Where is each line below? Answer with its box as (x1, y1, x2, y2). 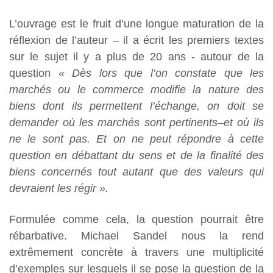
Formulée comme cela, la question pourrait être (9, 213, 264, 226)
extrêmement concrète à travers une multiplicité (9, 246, 264, 259)
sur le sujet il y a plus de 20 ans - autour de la (9, 51, 264, 63)
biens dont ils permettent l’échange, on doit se (9, 100, 264, 113)
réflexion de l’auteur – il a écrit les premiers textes (9, 34, 264, 47)
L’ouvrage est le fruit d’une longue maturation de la (9, 18, 264, 30)
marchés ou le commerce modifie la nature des (9, 83, 264, 96)
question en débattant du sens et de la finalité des (9, 149, 264, 162)
